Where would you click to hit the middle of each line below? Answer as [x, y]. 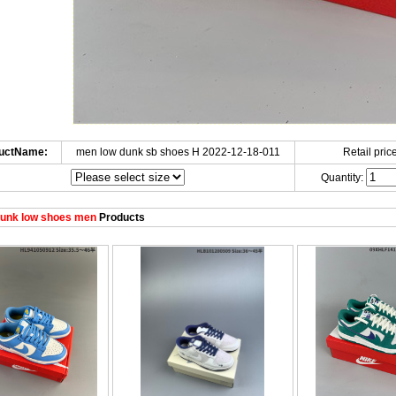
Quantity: [343, 178]
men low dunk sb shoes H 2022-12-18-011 [178, 152]
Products [120, 217]
